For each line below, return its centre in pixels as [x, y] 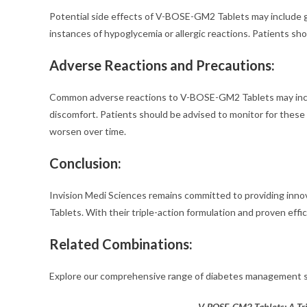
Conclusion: [85, 163]
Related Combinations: [121, 244]
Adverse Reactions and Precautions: [162, 65]
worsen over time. [88, 131]
